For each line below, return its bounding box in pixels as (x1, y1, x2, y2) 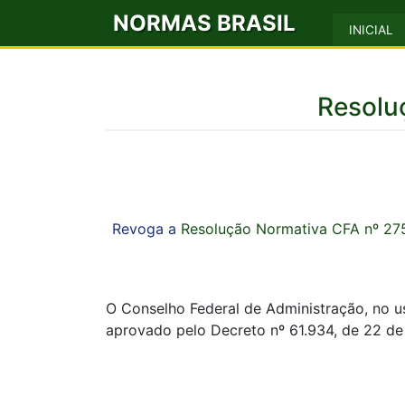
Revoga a (111, 220, 181, 238)
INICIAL (349, 23, 393, 37)
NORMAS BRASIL (113, 9, 296, 36)
